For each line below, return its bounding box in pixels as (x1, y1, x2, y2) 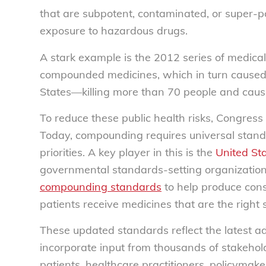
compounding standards (40, 179, 161, 194)
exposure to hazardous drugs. (40, 24, 188, 38)
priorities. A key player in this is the (40, 145, 216, 159)
